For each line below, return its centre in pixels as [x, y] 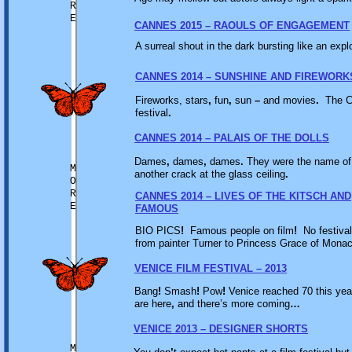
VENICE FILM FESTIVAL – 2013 [211, 268]
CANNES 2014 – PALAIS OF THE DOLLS [232, 138]
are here [153, 304]
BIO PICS [158, 231]
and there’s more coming [232, 304]
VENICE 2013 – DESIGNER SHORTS [221, 329]
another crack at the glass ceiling [210, 174]
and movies [288, 100]
